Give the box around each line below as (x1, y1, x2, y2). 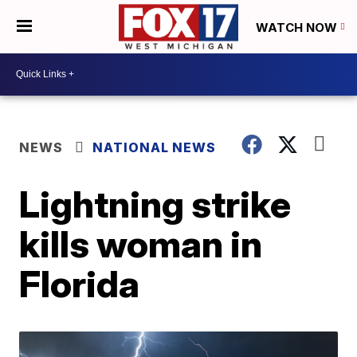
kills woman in (19, 221, 263, 266)
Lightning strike (19, 181, 292, 226)
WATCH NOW (256, 19, 340, 35)
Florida (19, 261, 140, 306)
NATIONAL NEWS (92, 139, 217, 155)
